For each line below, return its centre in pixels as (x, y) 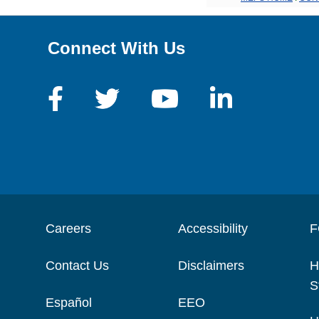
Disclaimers (211, 265)
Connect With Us (117, 48)
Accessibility (213, 228)
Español (69, 302)
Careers (69, 228)
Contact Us (78, 265)
